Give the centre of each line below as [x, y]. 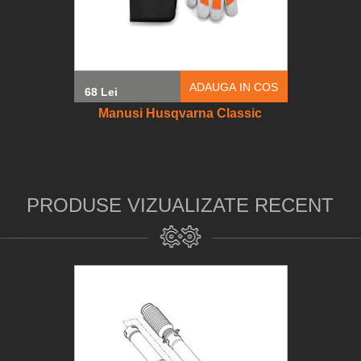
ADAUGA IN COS [234, 87]
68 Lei [101, 92]
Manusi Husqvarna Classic [180, 113]
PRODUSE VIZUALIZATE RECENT [180, 205]
